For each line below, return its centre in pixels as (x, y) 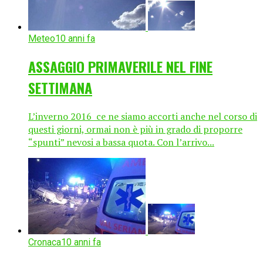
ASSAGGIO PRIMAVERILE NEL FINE (120, 66)
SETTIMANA (60, 87)
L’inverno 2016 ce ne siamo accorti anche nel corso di (143, 116)
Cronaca (45, 242)
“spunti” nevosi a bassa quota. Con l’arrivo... (121, 142)
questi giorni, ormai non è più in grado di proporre (135, 129)
